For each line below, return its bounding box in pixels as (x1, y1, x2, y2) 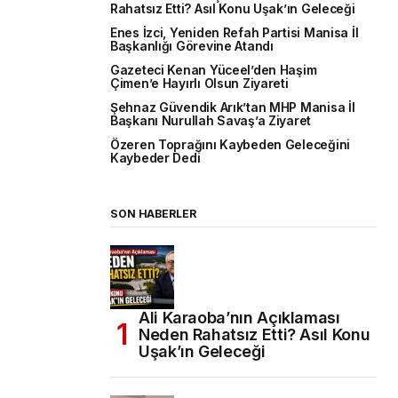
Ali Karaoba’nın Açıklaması (139, 307, 340, 327)
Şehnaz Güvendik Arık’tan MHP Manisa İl (110, 99, 355, 115)
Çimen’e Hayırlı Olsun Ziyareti (110, 76, 289, 91)
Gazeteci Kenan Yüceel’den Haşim (110, 62, 317, 77)
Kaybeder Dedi (110, 150, 201, 165)
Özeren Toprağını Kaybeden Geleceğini (110, 137, 350, 152)
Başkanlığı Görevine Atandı (110, 38, 274, 53)
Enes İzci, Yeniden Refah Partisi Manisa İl (110, 25, 359, 40)
